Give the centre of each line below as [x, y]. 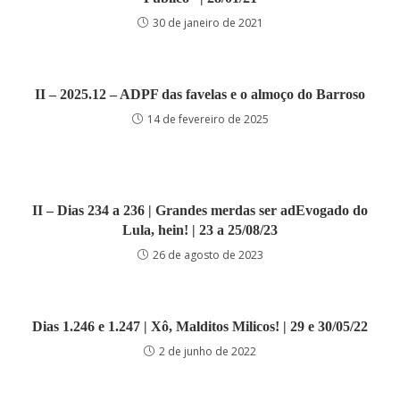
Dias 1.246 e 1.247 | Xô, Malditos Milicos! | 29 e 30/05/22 [200, 326]
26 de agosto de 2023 [208, 255]
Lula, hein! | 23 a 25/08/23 [200, 230]
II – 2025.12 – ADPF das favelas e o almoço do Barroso [200, 94]
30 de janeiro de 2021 [208, 23]
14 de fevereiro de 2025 [208, 119]
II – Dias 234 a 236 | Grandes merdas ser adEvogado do [200, 210]
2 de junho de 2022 [208, 351]
